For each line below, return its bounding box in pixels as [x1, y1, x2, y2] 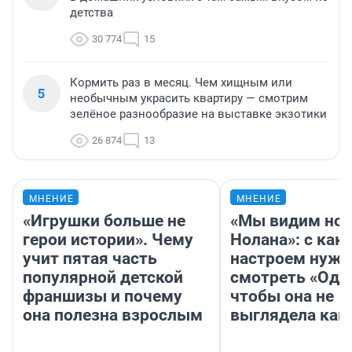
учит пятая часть [23, 249, 157, 269]
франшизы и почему [23, 287, 182, 306]
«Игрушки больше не [23, 211, 185, 231]
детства [70, 5, 113, 20]
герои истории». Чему [23, 230, 193, 250]
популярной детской [23, 268, 183, 288]
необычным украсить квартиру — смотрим [70, 91, 308, 106]
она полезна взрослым [23, 306, 203, 325]
